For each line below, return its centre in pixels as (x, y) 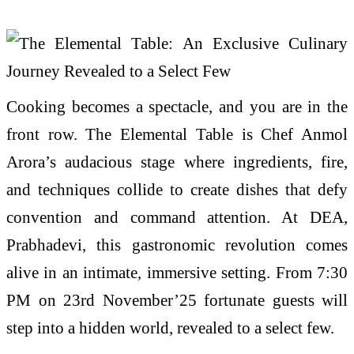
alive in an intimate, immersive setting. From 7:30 (177, 272)
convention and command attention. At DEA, (177, 217)
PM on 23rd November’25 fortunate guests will (177, 299)
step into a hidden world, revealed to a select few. (170, 327)
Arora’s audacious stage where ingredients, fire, (177, 161)
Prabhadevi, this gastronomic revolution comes (177, 244)
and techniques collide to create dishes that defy (177, 189)
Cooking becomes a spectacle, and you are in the (177, 106)
